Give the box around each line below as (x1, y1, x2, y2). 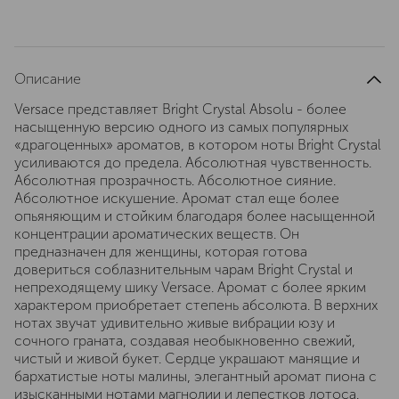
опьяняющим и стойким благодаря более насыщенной (14, 208, 375, 224)
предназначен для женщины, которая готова (14, 243, 307, 260)
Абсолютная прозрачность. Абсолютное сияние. (14, 172, 336, 189)
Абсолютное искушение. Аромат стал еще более (14, 190, 339, 207)
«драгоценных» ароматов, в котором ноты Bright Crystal (14, 136, 381, 153)
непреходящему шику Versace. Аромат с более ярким (14, 279, 366, 296)
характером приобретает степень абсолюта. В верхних (14, 297, 378, 313)
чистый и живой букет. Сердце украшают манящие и (14, 350, 360, 367)
